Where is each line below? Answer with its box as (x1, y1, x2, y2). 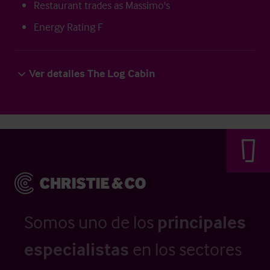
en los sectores (129, 238, 242, 260)
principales (157, 211, 246, 233)
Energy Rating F (34, 20, 102, 34)
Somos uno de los (24, 211, 157, 233)
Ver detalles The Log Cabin (29, 66, 155, 80)
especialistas (24, 238, 129, 260)
